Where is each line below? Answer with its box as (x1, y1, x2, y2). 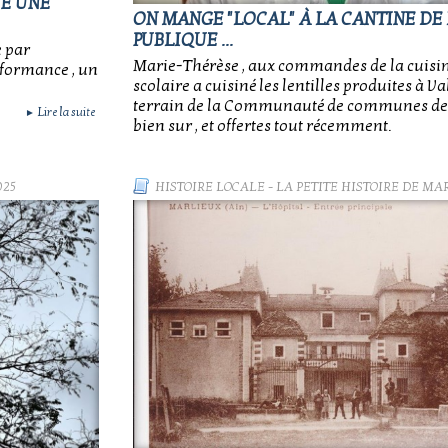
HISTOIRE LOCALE (155, 179, 265, 195)
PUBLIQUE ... (133, 30, 233, 51)
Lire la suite (35, 105, 95, 119)
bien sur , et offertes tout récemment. (133, 116, 391, 136)
